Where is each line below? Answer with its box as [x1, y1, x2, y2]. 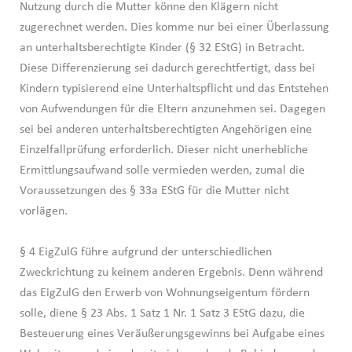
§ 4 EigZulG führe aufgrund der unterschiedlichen [19, 245, 272, 258]
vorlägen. [19, 204, 68, 218]
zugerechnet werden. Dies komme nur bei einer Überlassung [19, 20, 329, 34]
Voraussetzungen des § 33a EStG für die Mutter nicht [19, 184, 289, 197]
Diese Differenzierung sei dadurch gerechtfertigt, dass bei [19, 61, 315, 75]
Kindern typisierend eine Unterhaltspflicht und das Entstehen [19, 82, 328, 95]
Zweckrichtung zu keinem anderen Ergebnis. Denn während [19, 266, 323, 279]
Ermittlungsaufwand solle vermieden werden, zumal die [19, 163, 305, 177]
